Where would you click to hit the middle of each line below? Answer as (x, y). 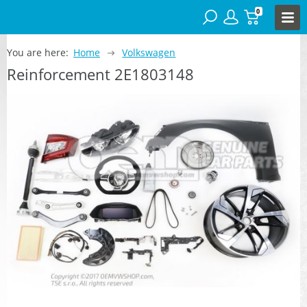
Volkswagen (149, 52)
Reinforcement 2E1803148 (100, 74)
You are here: (38, 52)
